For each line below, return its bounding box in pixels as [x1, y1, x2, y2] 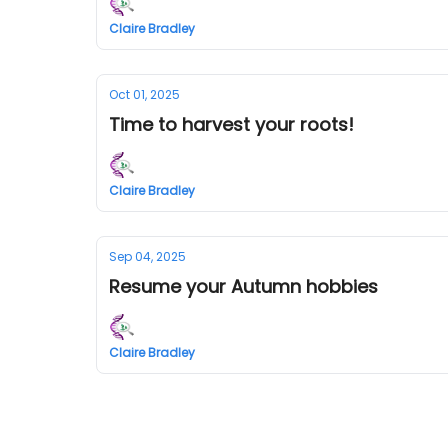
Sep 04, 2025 [109, 248, 186, 265]
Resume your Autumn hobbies [109, 274, 378, 299]
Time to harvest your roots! [109, 112, 354, 137]
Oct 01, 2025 [109, 86, 180, 103]
